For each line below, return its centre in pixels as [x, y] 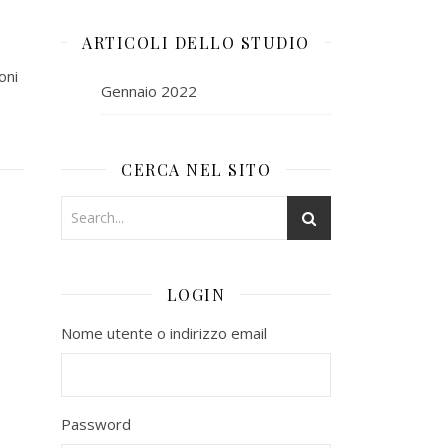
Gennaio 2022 [149, 90]
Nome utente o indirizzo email [164, 332]
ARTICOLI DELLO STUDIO [196, 42]
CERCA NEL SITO [196, 169]
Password [96, 423]
